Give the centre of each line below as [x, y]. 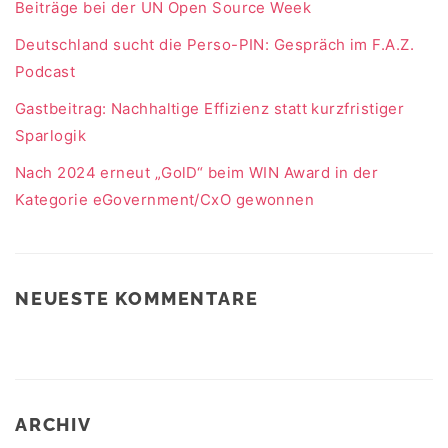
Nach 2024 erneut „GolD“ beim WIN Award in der [197, 172]
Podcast [45, 71]
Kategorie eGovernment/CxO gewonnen [165, 199]
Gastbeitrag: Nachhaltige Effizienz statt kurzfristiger [210, 108]
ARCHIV [53, 424]
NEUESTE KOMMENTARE [137, 298]
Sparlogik [51, 135]
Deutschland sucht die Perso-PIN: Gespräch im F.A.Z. [214, 44]
